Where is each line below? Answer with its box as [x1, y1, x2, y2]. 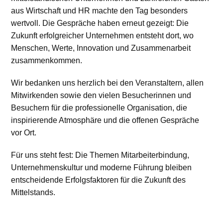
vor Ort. [11, 128, 37, 137]
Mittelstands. [11, 188, 56, 197]
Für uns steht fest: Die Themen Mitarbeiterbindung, [11, 151, 190, 160]
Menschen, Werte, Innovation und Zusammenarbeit [11, 44, 191, 53]
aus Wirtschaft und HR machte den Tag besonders [11, 6, 188, 15]
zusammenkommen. [11, 56, 83, 65]
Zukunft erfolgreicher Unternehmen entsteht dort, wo [11, 31, 194, 40]
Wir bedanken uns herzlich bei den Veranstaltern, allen [11, 79, 204, 88]
